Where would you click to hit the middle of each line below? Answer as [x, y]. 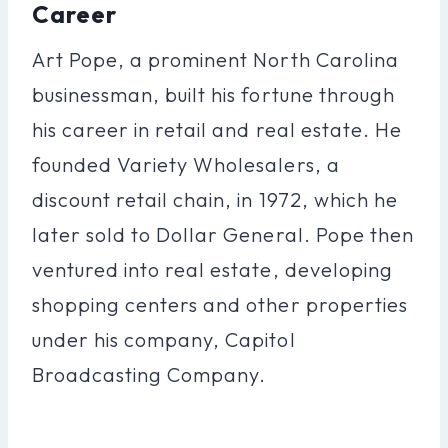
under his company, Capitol [164, 339]
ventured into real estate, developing [212, 269]
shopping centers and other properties [220, 304]
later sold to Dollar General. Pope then [223, 234]
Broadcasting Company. [149, 374]
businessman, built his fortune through [213, 94]
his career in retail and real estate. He [217, 129]
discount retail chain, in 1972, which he [215, 199]
